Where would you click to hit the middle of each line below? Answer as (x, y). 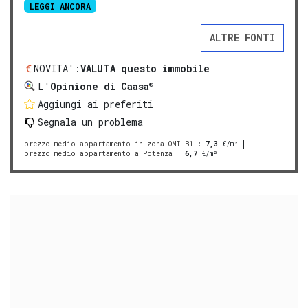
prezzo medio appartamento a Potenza (98, 153)
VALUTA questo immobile (145, 68)
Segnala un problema (90, 122)
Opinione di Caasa (100, 86)
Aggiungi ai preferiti (96, 104)
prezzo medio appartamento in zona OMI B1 (109, 144)
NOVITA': (57, 68)
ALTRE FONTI (242, 37)
